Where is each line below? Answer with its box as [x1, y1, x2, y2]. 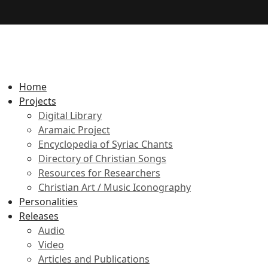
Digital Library [38, 108, 102, 122]
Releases [19, 209, 59, 223]
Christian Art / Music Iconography [38, 180, 191, 194]
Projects [19, 94, 56, 108]
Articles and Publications [38, 252, 150, 266]
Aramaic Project [38, 123, 110, 136]
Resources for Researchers [38, 166, 160, 179]
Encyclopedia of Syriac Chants [38, 137, 173, 151]
